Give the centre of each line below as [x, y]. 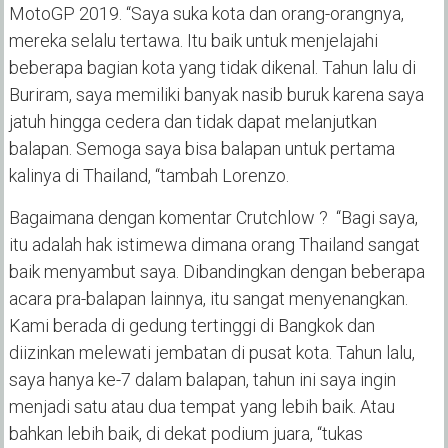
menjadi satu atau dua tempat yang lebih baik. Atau [201, 407]
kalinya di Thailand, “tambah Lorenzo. [148, 176]
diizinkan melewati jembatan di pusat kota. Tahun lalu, [211, 353]
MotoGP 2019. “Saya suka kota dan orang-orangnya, [206, 14]
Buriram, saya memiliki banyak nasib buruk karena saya [216, 95]
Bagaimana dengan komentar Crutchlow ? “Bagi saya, [213, 218]
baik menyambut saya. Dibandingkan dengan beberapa [216, 272]
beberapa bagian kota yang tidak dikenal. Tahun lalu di [212, 68]
